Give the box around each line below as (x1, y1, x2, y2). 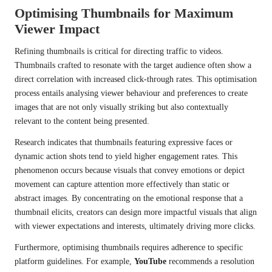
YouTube (134, 257, 166, 267)
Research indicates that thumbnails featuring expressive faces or (15, 138, 233, 148)
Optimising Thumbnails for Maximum (15, 5, 233, 21)
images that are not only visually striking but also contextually (15, 103, 228, 112)
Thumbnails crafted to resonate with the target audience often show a (15, 61, 251, 70)
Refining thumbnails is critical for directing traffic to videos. (15, 47, 223, 56)
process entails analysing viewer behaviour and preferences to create (15, 89, 248, 98)
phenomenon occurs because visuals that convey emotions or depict (15, 166, 245, 175)
